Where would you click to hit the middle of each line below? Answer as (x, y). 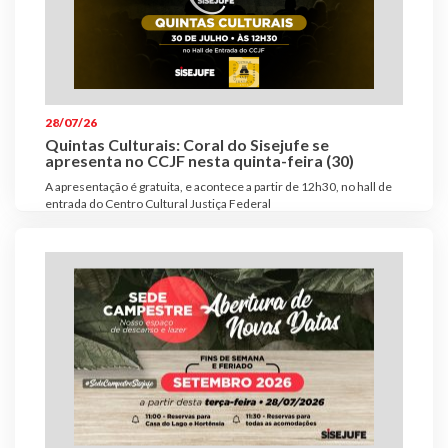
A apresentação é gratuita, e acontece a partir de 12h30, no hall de (218, 186)
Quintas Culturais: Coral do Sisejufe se (187, 144)
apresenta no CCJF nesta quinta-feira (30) (199, 160)
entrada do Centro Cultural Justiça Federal (158, 203)
